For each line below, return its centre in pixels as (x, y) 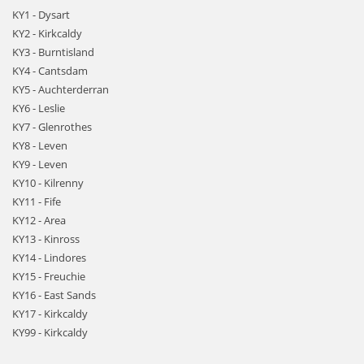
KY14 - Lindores (49, 258)
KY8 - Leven (40, 145)
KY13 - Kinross (46, 239)
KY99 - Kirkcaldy (50, 332)
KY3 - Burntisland (53, 52)
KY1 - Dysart (41, 15)
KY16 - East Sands (54, 295)
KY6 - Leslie (39, 108)
